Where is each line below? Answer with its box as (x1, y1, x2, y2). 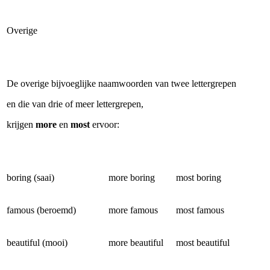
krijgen (7, 119, 36, 130)
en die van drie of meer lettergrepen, (7, 99, 143, 109)
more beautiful (108, 237, 163, 248)
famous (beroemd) (7, 205, 78, 215)
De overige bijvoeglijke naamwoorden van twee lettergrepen (7, 78, 236, 89)
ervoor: (90, 119, 122, 130)
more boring (108, 172, 157, 183)
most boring (176, 172, 221, 183)
